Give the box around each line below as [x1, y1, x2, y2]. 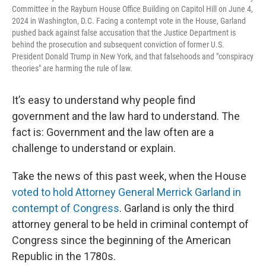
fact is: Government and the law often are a [12, 125, 214, 138]
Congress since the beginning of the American [12, 233, 231, 246]
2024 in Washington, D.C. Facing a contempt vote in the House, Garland [12, 15, 246, 26]
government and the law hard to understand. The [12, 109, 240, 122]
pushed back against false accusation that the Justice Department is [12, 27, 236, 37]
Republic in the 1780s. [12, 249, 116, 262]
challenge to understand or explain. [12, 141, 176, 154]
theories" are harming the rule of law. [12, 63, 132, 73]
